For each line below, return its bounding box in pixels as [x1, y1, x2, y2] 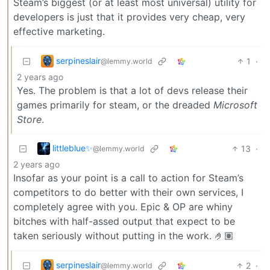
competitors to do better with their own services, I [13, 186, 243, 198]
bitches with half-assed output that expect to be [13, 215, 235, 227]
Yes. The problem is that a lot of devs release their [17, 84, 248, 96]
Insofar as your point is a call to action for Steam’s [13, 171, 243, 184]
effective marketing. [13, 25, 105, 37]
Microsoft [213, 98, 257, 111]
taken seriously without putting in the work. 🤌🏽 [13, 229, 234, 242]
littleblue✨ [52, 142, 93, 153]
